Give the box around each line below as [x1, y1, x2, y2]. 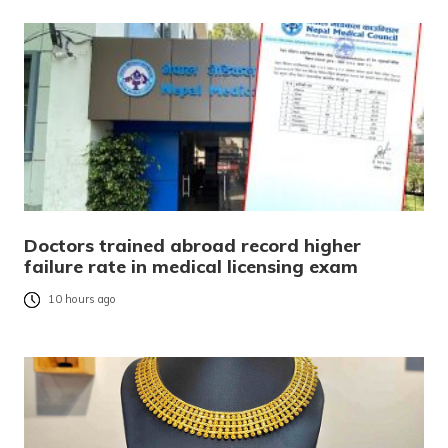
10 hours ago [48, 292, 116, 307]
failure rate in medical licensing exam [24, 255, 358, 279]
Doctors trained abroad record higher [24, 234, 361, 258]
